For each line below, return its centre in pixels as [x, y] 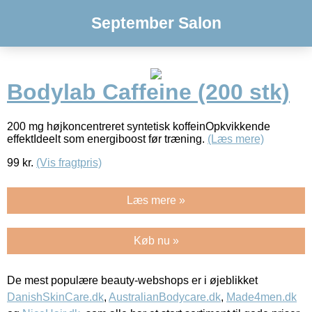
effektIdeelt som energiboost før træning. [107, 139]
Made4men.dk [262, 297]
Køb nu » [156, 240]
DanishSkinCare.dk [55, 297]
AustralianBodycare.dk [165, 297]
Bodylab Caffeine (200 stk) [148, 92]
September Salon [156, 23]
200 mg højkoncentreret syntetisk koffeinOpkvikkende [139, 126]
